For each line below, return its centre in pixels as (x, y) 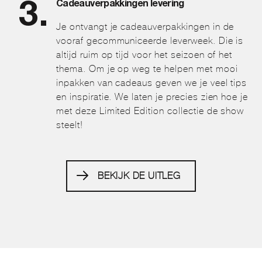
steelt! (70, 125)
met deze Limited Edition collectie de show (150, 111)
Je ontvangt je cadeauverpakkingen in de (145, 26)
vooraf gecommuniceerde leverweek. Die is (150, 40)
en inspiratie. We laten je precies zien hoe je (152, 96)
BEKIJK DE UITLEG (139, 175)
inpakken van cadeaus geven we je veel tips (152, 82)
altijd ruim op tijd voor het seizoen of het (144, 54)
